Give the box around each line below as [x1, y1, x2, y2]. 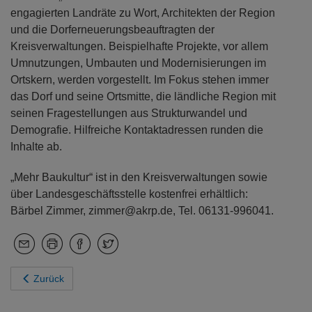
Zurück [33, 273, 64, 284]
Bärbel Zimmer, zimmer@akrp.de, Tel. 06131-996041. [10, 205, 276, 217]
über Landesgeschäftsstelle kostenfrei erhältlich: [10, 188, 248, 200]
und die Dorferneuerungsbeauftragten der [10, 24, 214, 36]
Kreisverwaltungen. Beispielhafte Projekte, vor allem [10, 40, 268, 52]
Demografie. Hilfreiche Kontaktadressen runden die [10, 124, 263, 136]
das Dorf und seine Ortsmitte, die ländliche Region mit [10, 91, 276, 102]
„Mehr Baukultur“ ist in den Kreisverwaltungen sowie [10, 171, 267, 183]
